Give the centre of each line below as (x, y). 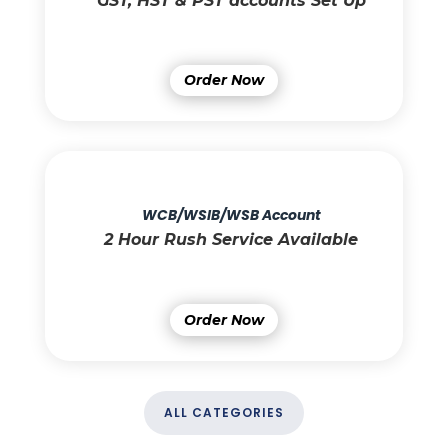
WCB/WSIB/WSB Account (231, 215)
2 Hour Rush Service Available (231, 240)
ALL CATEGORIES (223, 412)
